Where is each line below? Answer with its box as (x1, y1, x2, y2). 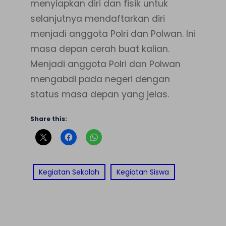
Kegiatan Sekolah (39, 166, 99, 177)
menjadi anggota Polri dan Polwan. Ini (30, 27, 196, 40)
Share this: (30, 115, 67, 124)
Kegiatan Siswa (117, 166, 169, 177)
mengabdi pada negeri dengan (30, 73, 170, 85)
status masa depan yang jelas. (30, 88, 169, 100)
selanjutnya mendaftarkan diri (30, 12, 165, 25)
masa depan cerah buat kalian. (30, 42, 169, 55)
